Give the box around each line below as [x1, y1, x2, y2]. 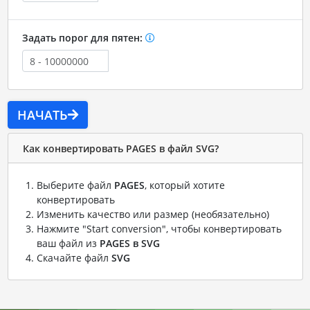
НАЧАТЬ [17, 107, 68, 124]
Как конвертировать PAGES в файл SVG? [22, 141, 219, 155]
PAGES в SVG [99, 237, 160, 250]
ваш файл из [36, 237, 100, 250]
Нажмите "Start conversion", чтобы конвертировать [36, 222, 282, 236]
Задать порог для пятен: [21, 31, 145, 45]
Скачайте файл [36, 251, 111, 265]
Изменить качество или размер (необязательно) [36, 208, 269, 221]
